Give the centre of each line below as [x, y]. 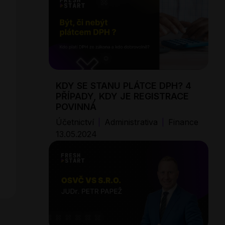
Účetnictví [75, 122]
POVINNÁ [76, 107]
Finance [183, 122]
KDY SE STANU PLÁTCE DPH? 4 [124, 86]
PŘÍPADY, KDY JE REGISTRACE [122, 96]
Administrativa [131, 122]
